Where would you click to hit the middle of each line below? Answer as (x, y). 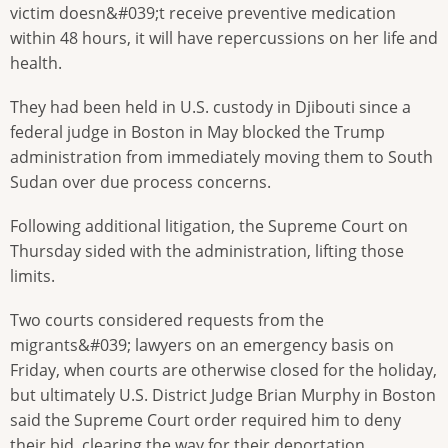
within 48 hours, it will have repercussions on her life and (224, 37)
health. (36, 62)
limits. (32, 276)
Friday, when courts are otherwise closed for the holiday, (223, 370)
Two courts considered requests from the (167, 320)
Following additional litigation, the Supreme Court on (209, 226)
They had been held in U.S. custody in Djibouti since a (210, 107)
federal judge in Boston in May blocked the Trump (197, 132)
